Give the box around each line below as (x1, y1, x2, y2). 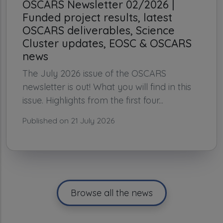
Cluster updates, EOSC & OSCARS (22, 36, 192, 50)
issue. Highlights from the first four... (22, 95, 163, 107)
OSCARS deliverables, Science (22, 23, 175, 37)
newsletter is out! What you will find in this (22, 81, 191, 93)
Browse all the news (70, 187, 153, 199)
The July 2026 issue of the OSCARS (22, 68, 166, 80)
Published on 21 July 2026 (22, 115, 114, 126)
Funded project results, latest (22, 10, 172, 24)
